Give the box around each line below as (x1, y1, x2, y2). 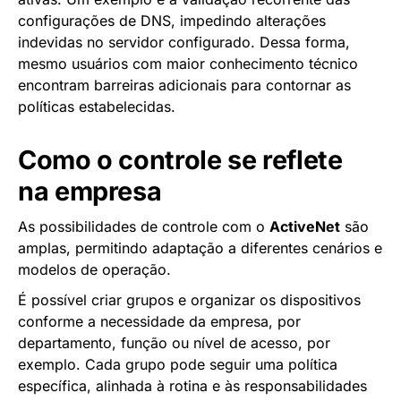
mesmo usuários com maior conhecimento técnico (18, 54, 358, 73)
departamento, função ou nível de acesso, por (18, 333, 330, 352)
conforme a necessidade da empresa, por (18, 311, 301, 330)
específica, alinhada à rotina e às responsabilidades (18, 376, 367, 395)
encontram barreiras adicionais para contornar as (18, 75, 351, 94)
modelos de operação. (18, 260, 171, 278)
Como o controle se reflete (18, 143, 343, 175)
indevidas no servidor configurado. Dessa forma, (18, 32, 350, 51)
